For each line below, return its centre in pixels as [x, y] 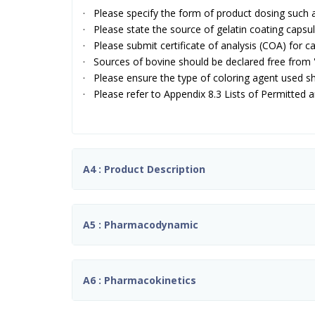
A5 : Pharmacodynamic [141, 224]
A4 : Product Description [144, 169]
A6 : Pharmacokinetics [140, 280]
